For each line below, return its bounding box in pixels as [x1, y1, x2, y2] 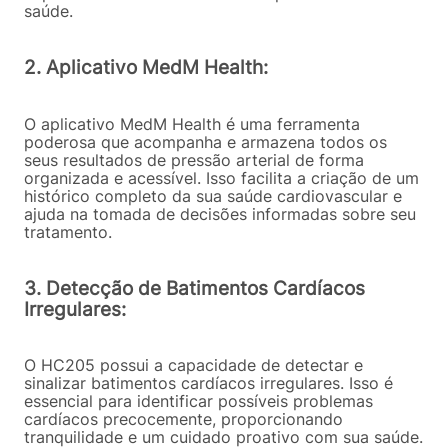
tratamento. [24, 221, 112, 242]
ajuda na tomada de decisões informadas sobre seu [24, 203, 416, 224]
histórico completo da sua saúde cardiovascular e [24, 185, 402, 206]
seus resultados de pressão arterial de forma [24, 149, 364, 170]
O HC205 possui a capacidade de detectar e [24, 355, 363, 376]
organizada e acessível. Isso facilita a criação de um [24, 167, 419, 188]
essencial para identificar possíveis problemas [24, 391, 373, 412]
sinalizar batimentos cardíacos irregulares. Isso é [24, 373, 393, 394]
